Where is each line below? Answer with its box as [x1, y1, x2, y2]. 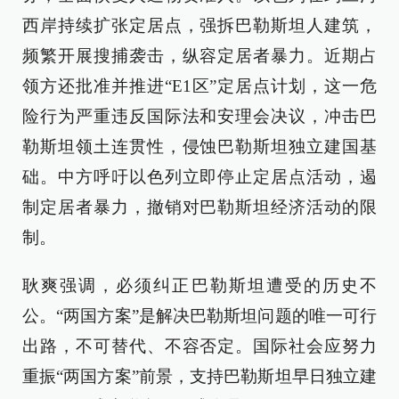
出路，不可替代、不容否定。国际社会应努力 [22, 337, 377, 355]
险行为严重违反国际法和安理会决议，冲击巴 [22, 107, 377, 126]
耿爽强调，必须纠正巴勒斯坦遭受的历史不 [22, 276, 377, 295]
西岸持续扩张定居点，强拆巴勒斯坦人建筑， [22, 16, 377, 35]
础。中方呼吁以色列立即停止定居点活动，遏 [22, 167, 377, 186]
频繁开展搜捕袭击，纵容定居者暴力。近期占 [22, 46, 377, 65]
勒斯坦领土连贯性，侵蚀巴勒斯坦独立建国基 [22, 137, 377, 156]
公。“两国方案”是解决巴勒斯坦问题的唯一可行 [22, 306, 377, 325]
